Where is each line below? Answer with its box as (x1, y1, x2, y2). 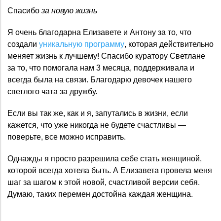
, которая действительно (124, 39, 214, 48)
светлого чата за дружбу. (7, 87, 97, 96)
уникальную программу (39, 39, 124, 48)
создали (7, 39, 39, 48)
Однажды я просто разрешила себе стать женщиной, (7, 154, 202, 163)
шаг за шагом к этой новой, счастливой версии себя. (7, 178, 200, 186)
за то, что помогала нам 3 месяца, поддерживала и (7, 63, 194, 72)
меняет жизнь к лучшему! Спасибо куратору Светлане (7, 51, 205, 60)
